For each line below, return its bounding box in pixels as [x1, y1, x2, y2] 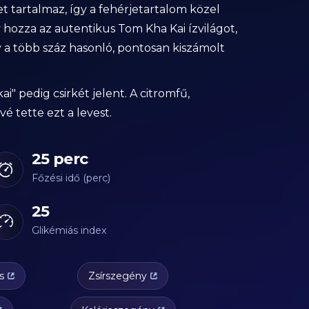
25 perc [32, 149, 88, 168]
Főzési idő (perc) [32, 171, 110, 184]
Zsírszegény [88, 269, 147, 282]
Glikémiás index [32, 223, 106, 237]
